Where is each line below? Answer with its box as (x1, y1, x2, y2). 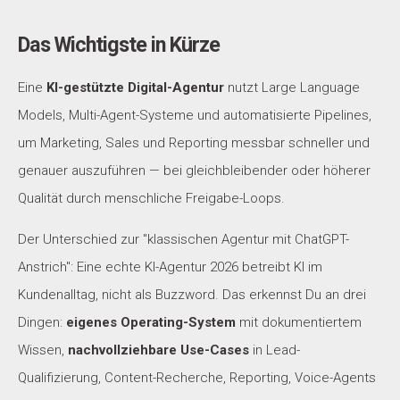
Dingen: (18, 314, 66, 330)
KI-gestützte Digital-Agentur (46, 79, 224, 96)
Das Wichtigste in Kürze (18, 32, 220, 57)
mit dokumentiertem (236, 314, 362, 330)
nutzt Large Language (224, 79, 360, 96)
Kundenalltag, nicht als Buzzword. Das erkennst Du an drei (18, 287, 366, 303)
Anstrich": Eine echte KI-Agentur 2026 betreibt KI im (18, 259, 322, 275)
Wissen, (18, 342, 68, 358)
